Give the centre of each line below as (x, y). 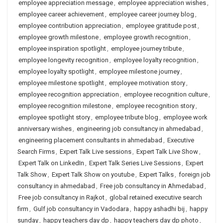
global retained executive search (156, 197)
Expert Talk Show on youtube (93, 174)
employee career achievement (61, 14)
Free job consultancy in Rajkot (61, 197)
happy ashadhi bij (159, 209)
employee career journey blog (152, 14)
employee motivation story (147, 83)
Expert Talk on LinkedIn (51, 163)
